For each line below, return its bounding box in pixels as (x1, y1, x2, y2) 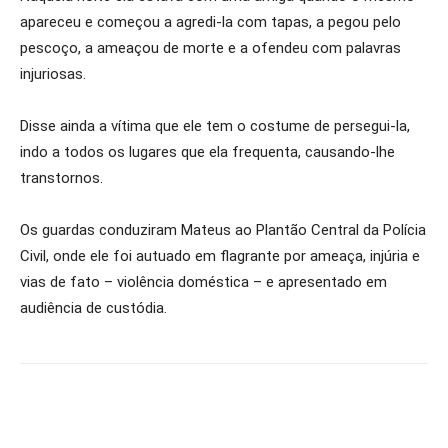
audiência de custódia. (20, 299, 167, 317)
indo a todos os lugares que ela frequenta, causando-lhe (20, 143, 395, 161)
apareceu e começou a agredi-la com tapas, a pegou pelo (20, 13, 401, 31)
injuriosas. (20, 65, 86, 83)
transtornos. (20, 169, 103, 187)
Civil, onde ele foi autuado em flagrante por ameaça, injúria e (20, 247, 420, 265)
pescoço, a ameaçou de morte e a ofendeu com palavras (20, 39, 401, 57)
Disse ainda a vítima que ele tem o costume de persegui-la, (20, 117, 410, 135)
